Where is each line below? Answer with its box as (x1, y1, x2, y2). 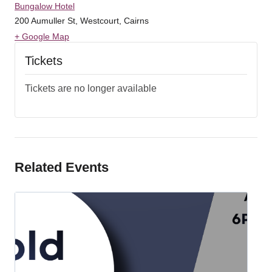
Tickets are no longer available (25, 83, 157, 93)
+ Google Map (15, 31, 69, 41)
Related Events (15, 159, 109, 175)
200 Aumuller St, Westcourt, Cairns (15, 15, 149, 25)
